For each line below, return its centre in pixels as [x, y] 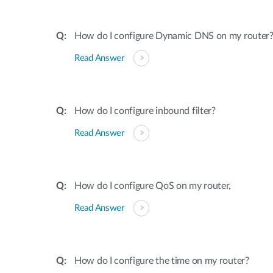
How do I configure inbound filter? [145, 111]
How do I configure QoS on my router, [153, 186]
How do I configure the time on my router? [162, 261]
